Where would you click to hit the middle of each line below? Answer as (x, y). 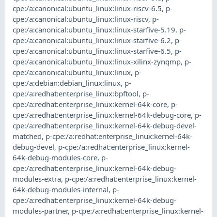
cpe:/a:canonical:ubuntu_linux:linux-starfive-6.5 (92, 51)
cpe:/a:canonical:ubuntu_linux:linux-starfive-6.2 (92, 40)
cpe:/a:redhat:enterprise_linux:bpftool (76, 94)
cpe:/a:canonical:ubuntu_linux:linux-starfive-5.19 (94, 30)
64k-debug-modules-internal (61, 190)
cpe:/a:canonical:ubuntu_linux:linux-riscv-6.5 (87, 8)
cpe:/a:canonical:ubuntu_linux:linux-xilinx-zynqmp (97, 62)
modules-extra (37, 179)
